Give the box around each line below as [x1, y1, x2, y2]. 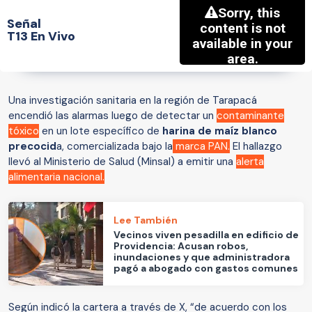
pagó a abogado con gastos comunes [114, 261, 299, 274]
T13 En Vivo [7, 27, 75, 45]
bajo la [142, 139, 173, 154]
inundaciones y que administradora [114, 250, 290, 263]
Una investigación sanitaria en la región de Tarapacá [8, 93, 257, 108]
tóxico [8, 124, 39, 139]
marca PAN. [173, 139, 230, 154]
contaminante [217, 109, 284, 123]
